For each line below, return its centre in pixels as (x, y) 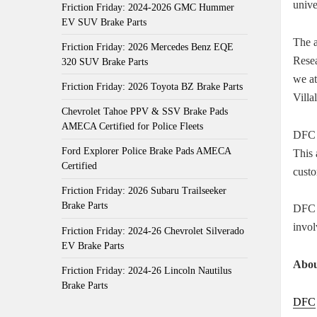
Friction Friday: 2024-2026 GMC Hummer (148, 7)
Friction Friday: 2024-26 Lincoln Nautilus (146, 270)
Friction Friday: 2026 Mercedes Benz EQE (148, 47)
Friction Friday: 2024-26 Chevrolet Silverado (153, 231)
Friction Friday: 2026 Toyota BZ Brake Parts (152, 87)
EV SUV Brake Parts (104, 22)
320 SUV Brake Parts (105, 62)
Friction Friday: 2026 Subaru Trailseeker (144, 191)
